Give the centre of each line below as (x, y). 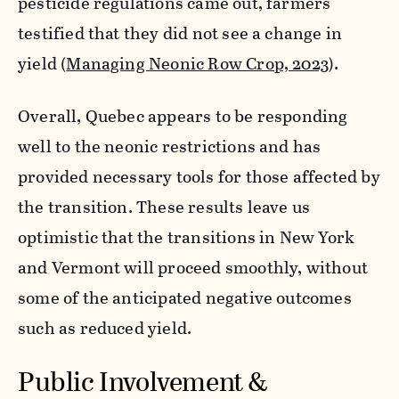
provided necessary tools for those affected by (199, 176)
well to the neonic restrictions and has (170, 146)
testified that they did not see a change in (180, 33)
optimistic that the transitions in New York (187, 237)
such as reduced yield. (107, 328)
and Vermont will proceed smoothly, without (193, 267)
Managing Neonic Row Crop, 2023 (198, 63)
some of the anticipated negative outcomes (185, 297)
